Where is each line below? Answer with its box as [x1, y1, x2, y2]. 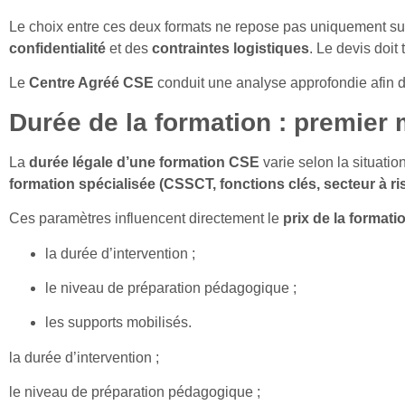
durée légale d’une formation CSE [29, 154, 259, 170]
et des [106, 41, 152, 57]
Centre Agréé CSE [29, 75, 154, 91]
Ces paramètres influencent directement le [9, 211, 283, 227]
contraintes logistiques [152, 41, 309, 57]
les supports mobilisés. [45, 315, 192, 331]
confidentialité [9, 41, 106, 57]
